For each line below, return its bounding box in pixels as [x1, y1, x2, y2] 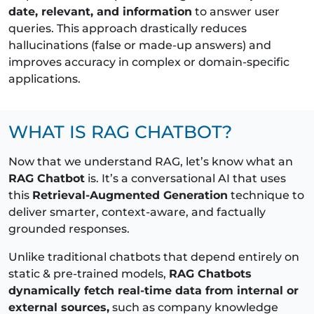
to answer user [192, 4, 280, 18]
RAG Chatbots [169, 266, 252, 280]
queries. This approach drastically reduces [8, 21, 247, 35]
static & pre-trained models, [8, 266, 169, 280]
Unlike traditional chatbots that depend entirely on [8, 250, 299, 264]
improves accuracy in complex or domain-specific [8, 55, 289, 69]
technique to [228, 188, 304, 202]
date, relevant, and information [8, 4, 192, 18]
